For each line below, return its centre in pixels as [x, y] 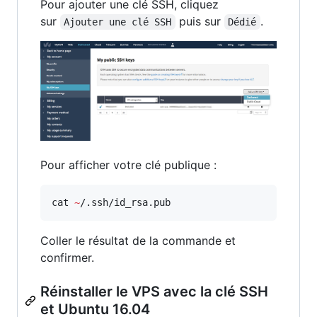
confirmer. [67, 257]
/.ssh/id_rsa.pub [125, 202]
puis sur [200, 21]
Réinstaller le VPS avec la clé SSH [154, 291]
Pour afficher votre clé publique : [128, 165]
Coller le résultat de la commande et [138, 240]
